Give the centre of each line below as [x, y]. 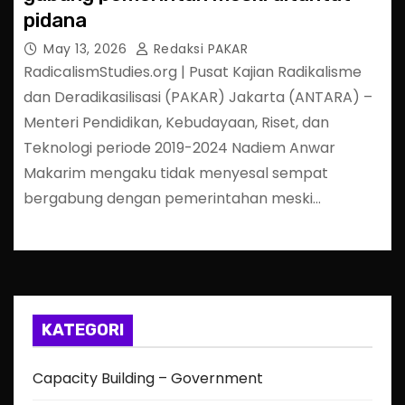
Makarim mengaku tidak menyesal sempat [176, 173]
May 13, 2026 [87, 48]
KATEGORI [83, 330]
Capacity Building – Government [148, 378]
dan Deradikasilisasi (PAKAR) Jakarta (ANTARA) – [198, 97]
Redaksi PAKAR [198, 48]
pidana [55, 20]
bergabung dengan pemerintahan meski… [172, 198]
